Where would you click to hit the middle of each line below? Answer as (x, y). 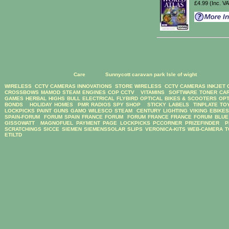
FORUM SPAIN (62, 117)
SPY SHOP (127, 104)
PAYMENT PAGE (96, 123)
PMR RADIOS (94, 104)
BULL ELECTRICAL (90, 98)
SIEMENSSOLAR (105, 129)
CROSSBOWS (22, 92)
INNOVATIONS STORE (105, 86)
